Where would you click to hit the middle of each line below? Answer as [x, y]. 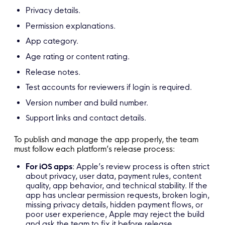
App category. [52, 41]
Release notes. [53, 72]
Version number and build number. [87, 102]
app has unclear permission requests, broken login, [118, 195]
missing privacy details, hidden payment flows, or [115, 204]
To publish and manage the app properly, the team [106, 139]
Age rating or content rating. [78, 57]
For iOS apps [49, 166]
